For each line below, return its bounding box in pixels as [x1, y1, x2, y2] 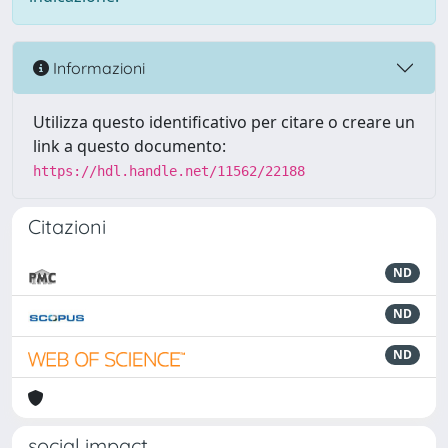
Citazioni [28, 214, 106, 239]
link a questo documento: [33, 135, 226, 157]
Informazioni [49, 57, 145, 78]
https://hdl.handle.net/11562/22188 [33, 163, 305, 179]
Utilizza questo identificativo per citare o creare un [33, 111, 415, 133]
